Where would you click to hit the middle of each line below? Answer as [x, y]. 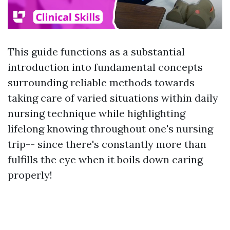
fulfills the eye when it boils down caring [105, 160]
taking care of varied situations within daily [113, 98]
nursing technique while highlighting [97, 113]
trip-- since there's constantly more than [107, 144]
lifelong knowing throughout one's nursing [110, 129]
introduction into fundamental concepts [105, 67]
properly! [30, 175]
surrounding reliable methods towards [101, 83]
